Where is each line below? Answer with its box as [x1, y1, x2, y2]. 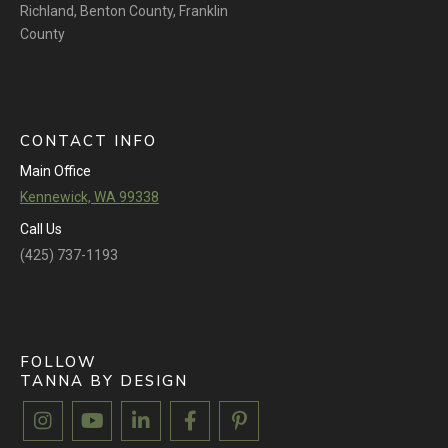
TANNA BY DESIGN [20, 370, 188, 391]
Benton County [80, 2, 173, 19]
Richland [20, 2, 74, 19]
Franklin [179, 2, 228, 19]
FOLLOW [20, 351, 97, 372]
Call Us [20, 220, 62, 237]
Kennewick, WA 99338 [20, 188, 159, 205]
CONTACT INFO [20, 130, 157, 151]
